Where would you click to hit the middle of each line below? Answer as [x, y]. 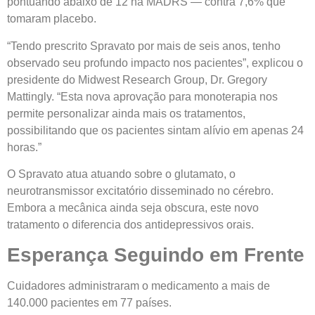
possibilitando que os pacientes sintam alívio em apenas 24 [155, 130]
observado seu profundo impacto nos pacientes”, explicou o [155, 63]
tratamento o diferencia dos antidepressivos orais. [130, 224]
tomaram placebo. [52, 19]
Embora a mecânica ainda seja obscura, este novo [133, 207]
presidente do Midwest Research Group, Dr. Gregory [137, 79]
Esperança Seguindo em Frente [156, 255]
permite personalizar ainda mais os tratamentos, [126, 113]
